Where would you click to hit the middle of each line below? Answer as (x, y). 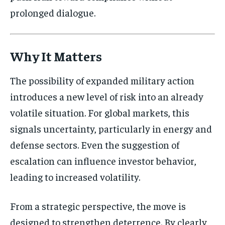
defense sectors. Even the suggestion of (95, 144)
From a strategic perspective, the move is (98, 205)
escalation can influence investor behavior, (103, 160)
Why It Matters (56, 56)
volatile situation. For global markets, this (100, 112)
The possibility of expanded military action (102, 80)
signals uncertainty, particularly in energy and (111, 128)
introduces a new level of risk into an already (107, 96)
